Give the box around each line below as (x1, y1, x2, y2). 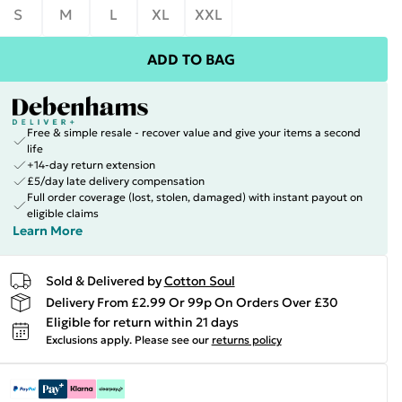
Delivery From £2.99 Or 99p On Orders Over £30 (45, 293, 338, 310)
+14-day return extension (26, 158, 155, 171)
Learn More (12, 223, 83, 239)
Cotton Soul (163, 272, 235, 289)
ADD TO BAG (146, 50, 235, 68)
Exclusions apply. (45, 333, 132, 346)
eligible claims (26, 206, 99, 220)
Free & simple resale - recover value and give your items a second (26, 126, 361, 139)
